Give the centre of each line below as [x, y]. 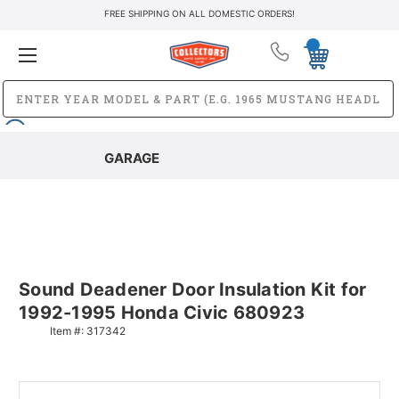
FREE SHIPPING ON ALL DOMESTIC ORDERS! [199, 13]
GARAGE [131, 158]
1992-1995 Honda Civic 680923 [162, 312]
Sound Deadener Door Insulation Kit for [193, 289]
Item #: [68, 330]
